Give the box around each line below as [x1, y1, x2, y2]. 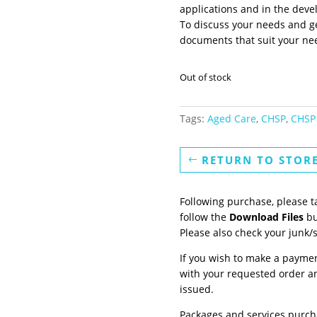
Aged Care [207, 111, 256, 125]
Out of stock [179, 70, 231, 83]
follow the [179, 209, 229, 224]
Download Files [229, 209, 304, 224]
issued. [179, 282, 214, 296]
